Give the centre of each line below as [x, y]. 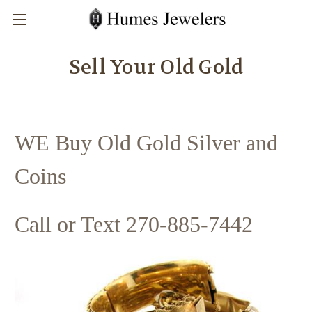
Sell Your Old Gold [156, 68]
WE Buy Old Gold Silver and [146, 143]
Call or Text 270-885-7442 [134, 224]
